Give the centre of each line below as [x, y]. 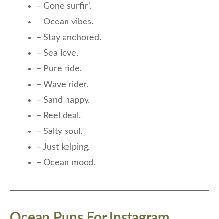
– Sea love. [57, 53]
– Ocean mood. [66, 163]
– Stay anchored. [69, 37]
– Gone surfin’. [64, 6]
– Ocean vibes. [65, 22]
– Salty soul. [59, 131]
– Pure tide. [59, 69]
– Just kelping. [63, 147]
